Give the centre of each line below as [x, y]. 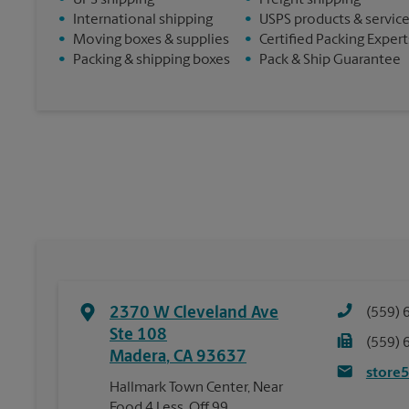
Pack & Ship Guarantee [330, 60]
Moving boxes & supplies [151, 40]
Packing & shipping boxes [152, 60]
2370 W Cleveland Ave [194, 314]
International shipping [143, 20]
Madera [138, 357]
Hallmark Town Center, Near [196, 388]
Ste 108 [138, 336]
